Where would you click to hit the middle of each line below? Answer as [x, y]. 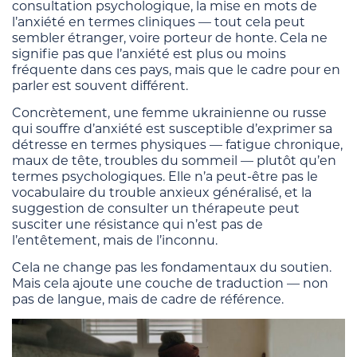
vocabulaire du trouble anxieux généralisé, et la [162, 192]
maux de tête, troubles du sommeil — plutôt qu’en [174, 160]
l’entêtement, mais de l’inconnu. [115, 240]
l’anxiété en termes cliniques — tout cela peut [159, 22]
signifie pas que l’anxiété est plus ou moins [149, 53]
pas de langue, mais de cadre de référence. [148, 299]
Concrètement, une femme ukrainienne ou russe [169, 112]
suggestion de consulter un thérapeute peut [156, 208]
